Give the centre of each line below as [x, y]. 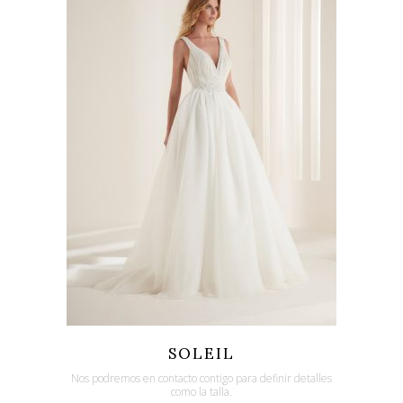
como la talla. [201, 391]
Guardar [259, 340]
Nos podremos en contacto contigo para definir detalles [201, 378]
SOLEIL [201, 353]
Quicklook [122, 340]
